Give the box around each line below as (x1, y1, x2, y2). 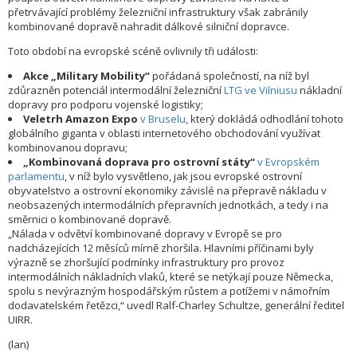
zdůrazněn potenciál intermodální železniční (8, 83, 224, 98)
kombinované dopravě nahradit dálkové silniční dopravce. (8, 19, 289, 34)
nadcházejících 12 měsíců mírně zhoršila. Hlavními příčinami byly (8, 241, 314, 256)
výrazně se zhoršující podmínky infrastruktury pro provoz (8, 255, 284, 270)
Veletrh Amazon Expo (23, 112, 138, 127)
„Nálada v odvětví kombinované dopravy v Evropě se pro (8, 226, 282, 241)
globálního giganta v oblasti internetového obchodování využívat (8, 126, 320, 141)
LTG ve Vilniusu (224, 83, 297, 98)
